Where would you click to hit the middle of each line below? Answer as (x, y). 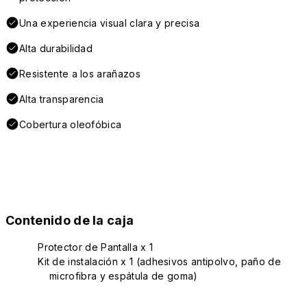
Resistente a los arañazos (80, 74)
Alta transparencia (62, 99)
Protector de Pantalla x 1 (96, 247)
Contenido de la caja (70, 221)
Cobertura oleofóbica (71, 125)
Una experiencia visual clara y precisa (110, 23)
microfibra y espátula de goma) (124, 276)
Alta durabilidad (56, 49)
